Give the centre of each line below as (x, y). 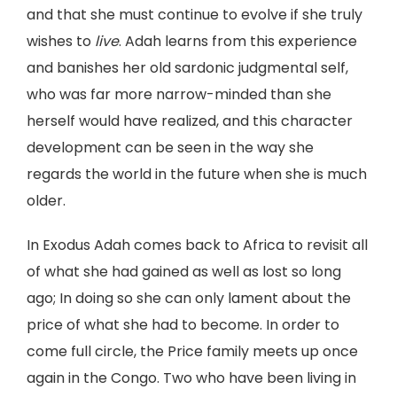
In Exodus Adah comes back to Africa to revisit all (197, 245)
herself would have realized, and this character (190, 121)
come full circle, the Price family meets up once (192, 351)
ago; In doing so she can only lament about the (189, 298)
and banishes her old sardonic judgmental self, (187, 68)
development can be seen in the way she (170, 148)
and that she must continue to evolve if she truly (195, 15)
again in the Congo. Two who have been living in (191, 378)
